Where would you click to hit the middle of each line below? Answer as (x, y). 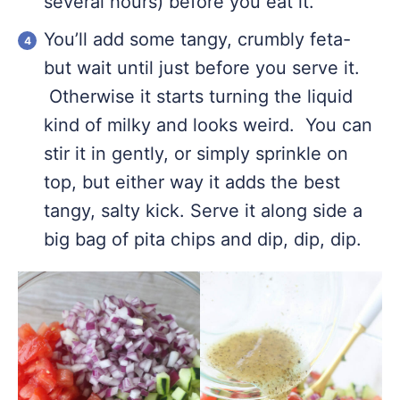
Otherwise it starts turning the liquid (198, 97)
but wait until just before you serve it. (202, 68)
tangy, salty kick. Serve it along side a (203, 211)
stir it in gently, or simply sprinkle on (196, 154)
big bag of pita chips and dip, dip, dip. (203, 240)
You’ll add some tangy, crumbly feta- (197, 40)
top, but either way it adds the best (192, 183)
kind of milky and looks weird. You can (208, 125)
